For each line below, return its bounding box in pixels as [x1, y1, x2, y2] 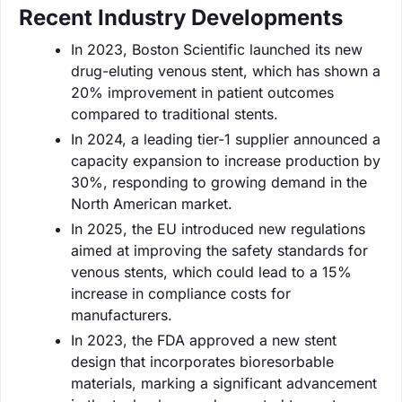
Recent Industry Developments [19, 4, 343, 31]
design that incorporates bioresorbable [71, 352, 334, 371]
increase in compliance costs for [71, 284, 291, 302]
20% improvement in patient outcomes [71, 83, 334, 101]
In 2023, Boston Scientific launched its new [71, 39, 363, 58]
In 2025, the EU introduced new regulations [71, 219, 365, 238]
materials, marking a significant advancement [71, 373, 377, 392]
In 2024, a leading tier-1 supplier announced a [71, 129, 380, 148]
